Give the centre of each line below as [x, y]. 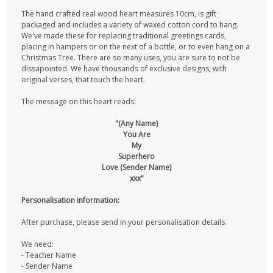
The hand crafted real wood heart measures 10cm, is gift [119, 14]
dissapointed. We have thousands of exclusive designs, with [124, 69]
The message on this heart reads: [79, 101]
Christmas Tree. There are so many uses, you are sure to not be [131, 58]
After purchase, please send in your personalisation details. [124, 222]
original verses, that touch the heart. [83, 80]
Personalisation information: [70, 200]
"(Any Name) [136, 123]
